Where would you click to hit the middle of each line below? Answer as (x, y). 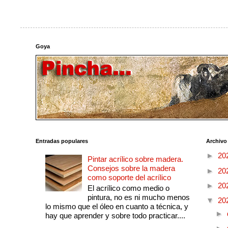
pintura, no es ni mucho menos (138, 197)
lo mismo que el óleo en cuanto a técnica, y (117, 207)
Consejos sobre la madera (131, 168)
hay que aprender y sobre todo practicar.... (115, 216)
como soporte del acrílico (129, 178)
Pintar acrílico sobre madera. (135, 159)
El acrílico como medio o (128, 188)
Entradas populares (62, 141)
